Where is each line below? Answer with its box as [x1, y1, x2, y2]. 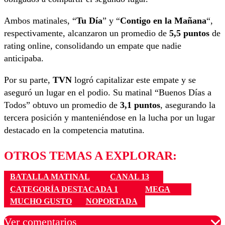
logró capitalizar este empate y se [72, 75, 196, 85]
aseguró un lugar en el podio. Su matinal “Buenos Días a [4, 87, 211, 98]
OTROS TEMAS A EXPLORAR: [4, 149, 177, 163]
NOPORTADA [85, 197, 138, 206]
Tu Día [76, 16, 102, 26]
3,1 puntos [120, 100, 160, 110]
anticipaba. [4, 53, 44, 64]
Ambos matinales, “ [4, 16, 76, 26]
